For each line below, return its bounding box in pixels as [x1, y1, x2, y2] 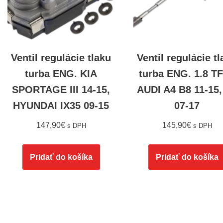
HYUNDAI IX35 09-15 [13, 100, 110, 111]
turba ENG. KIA [25, 68, 98, 80]
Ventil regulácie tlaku [11, 52, 111, 64]
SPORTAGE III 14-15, [12, 84, 111, 96]
